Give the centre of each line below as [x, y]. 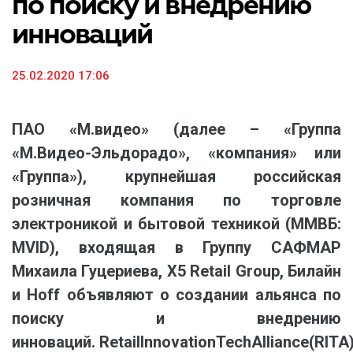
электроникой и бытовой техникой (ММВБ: [176, 224]
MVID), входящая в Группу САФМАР [176, 247]
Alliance [280, 342]
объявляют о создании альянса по [204, 295]
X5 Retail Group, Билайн [254, 271]
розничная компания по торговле [176, 200]
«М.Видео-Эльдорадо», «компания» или [176, 153]
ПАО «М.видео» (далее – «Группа [176, 129]
